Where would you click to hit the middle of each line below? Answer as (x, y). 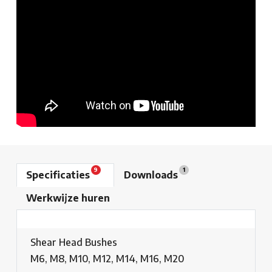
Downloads (152, 175)
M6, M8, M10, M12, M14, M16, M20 (107, 259)
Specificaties (59, 175)
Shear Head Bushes (74, 243)
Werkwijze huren (68, 198)
